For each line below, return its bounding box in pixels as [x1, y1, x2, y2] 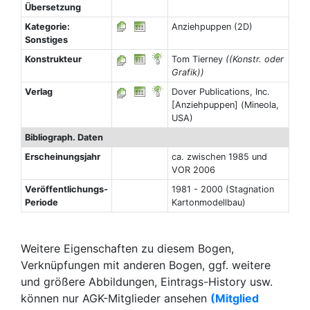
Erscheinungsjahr [24, 152, 100, 162]
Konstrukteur [24, 54, 82, 64]
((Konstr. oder [225, 54, 284, 64]
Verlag [24, 86, 53, 97]
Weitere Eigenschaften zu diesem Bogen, [21, 241, 234, 255]
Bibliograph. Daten [24, 132, 103, 143]
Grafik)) [171, 67, 204, 77]
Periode [24, 197, 58, 208]
